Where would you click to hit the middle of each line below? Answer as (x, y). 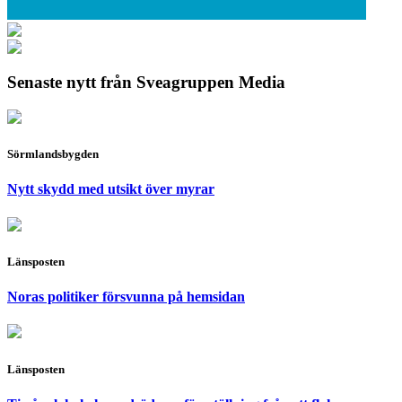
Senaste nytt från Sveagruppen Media (146, 83)
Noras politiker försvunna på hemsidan (126, 297)
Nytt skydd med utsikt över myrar (111, 189)
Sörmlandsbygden (53, 154)
